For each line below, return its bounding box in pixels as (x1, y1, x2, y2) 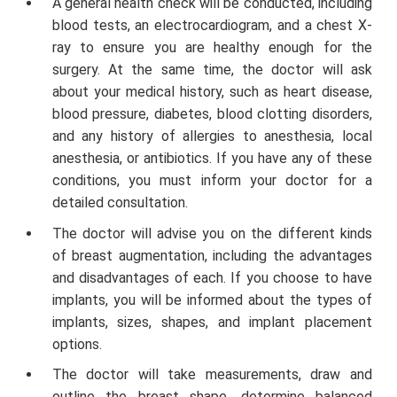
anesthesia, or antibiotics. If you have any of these (51, 150, 372, 167)
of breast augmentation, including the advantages (51, 246, 372, 264)
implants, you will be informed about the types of (51, 291, 372, 308)
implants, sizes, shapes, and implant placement (51, 313, 372, 331)
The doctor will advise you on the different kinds (51, 224, 372, 242)
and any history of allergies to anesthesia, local (51, 128, 372, 145)
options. (51, 335, 105, 353)
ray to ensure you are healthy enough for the (51, 39, 372, 57)
